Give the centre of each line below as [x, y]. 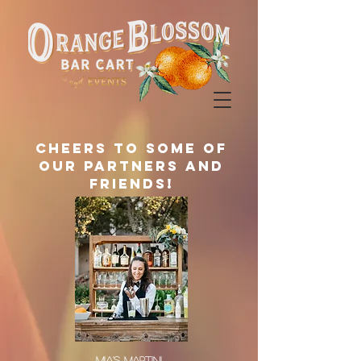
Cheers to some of [131, 148]
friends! [131, 184]
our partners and [131, 166]
